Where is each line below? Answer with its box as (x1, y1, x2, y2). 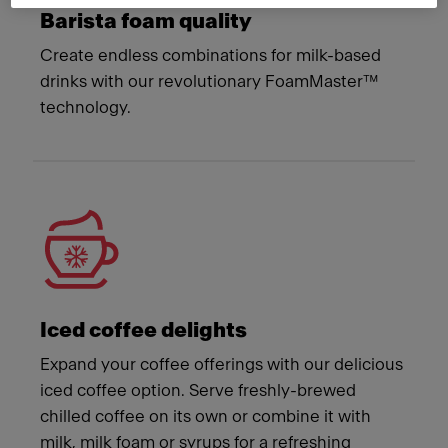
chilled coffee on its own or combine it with (40, 408, 371, 425)
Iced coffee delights (40, 320, 247, 341)
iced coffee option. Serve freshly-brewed (40, 382, 356, 399)
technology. (40, 99, 131, 116)
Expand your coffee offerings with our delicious (40, 356, 403, 373)
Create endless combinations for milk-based (40, 47, 381, 64)
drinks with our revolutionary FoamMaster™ (40, 73, 379, 90)
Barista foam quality (40, 11, 252, 32)
